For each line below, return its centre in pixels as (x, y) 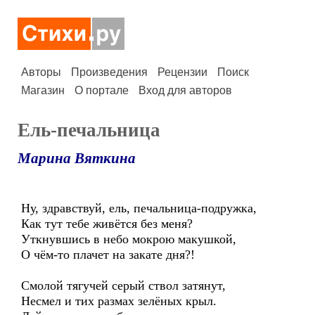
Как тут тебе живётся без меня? (107, 224)
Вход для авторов (185, 90)
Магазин (43, 90)
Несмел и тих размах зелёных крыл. (119, 301)
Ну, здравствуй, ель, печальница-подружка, (139, 208)
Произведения (109, 72)
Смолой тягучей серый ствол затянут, (123, 285)
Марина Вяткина (77, 158)
